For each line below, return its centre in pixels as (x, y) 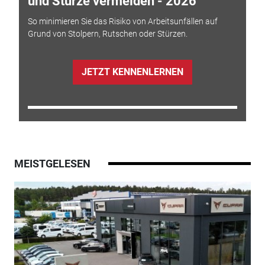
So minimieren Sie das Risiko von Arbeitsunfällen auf (122, 21)
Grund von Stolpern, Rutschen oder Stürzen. (107, 33)
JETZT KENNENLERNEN (132, 72)
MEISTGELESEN (52, 163)
